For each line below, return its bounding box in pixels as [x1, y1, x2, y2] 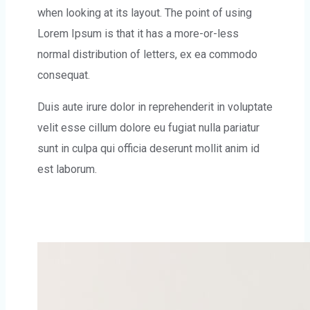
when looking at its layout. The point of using [37, 6, 252, 19]
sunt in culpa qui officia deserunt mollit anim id [37, 142, 259, 155]
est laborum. [37, 163, 97, 176]
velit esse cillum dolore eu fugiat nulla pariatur [37, 121, 259, 134]
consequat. [37, 69, 90, 82]
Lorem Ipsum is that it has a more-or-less [37, 27, 239, 40]
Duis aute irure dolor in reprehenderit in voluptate [37, 100, 273, 113]
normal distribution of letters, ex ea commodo [37, 48, 257, 61]
